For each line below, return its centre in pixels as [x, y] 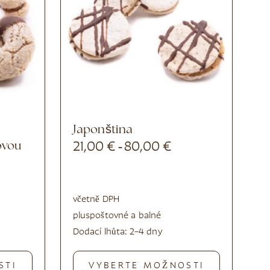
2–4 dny [146, 232]
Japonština [105, 130]
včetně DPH [96, 199]
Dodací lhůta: [101, 232]
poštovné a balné [126, 216]
